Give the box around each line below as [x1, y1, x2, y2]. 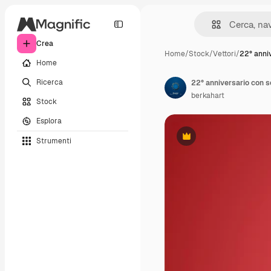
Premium [185, 135, 217, 146]
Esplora [36, 116, 62, 126]
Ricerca [36, 77, 63, 87]
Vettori [213, 49, 236, 59]
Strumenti [36, 135, 71, 146]
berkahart [191, 91, 224, 100]
